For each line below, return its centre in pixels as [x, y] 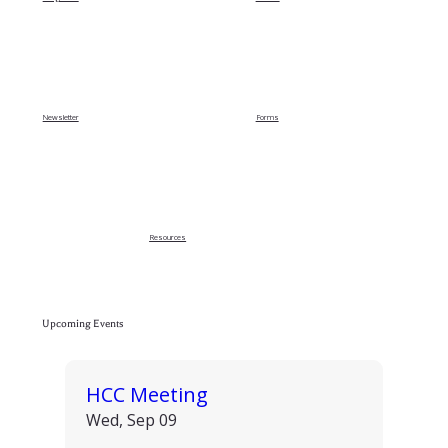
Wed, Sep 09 [132, 420]
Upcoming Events [83, 323]
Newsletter [60, 116]
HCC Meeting [147, 395]
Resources [168, 237]
